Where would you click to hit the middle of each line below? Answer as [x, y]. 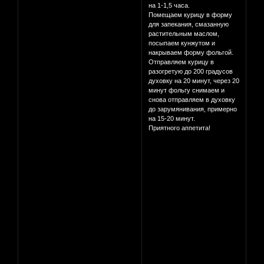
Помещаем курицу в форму [191, 15]
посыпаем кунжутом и [182, 43]
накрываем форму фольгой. [191, 53]
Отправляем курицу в [181, 62]
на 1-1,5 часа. [169, 6]
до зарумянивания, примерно [193, 109]
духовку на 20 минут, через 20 [194, 81]
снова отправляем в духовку [192, 100]
